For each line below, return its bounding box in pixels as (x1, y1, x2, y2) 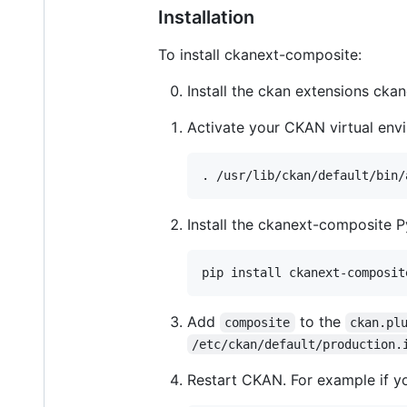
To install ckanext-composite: (158, 45, 362, 65)
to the (294, 313, 345, 332)
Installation (158, 6, 254, 29)
